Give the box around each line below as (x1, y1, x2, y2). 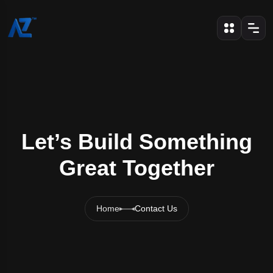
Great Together (58, 155, 214, 181)
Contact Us (134, 204, 177, 214)
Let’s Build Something (21, 129, 252, 155)
